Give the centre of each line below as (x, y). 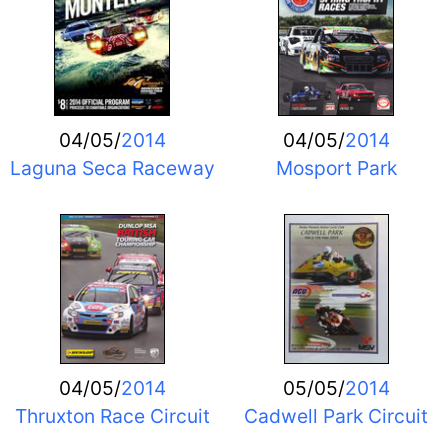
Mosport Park (336, 168)
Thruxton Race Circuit (112, 415)
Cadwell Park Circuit (336, 415)
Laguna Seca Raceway (112, 168)
